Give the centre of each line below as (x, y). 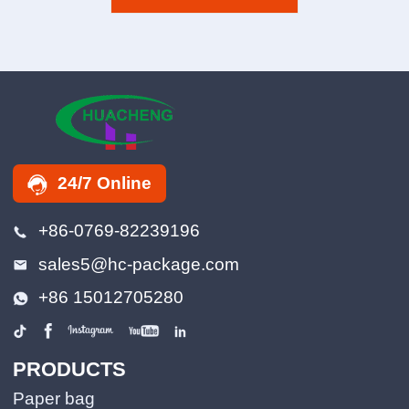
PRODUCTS (69, 369)
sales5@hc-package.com (138, 264)
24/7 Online (105, 184)
